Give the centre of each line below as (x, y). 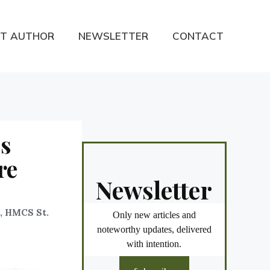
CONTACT (198, 36)
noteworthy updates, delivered (154, 230)
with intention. (154, 244)
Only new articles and (154, 215)
